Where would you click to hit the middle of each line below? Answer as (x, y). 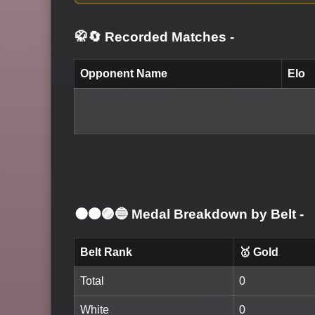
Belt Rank (106, 252)
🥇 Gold (259, 252)
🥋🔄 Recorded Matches (152, 37)
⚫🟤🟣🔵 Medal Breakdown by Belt (187, 214)
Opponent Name (124, 73)
